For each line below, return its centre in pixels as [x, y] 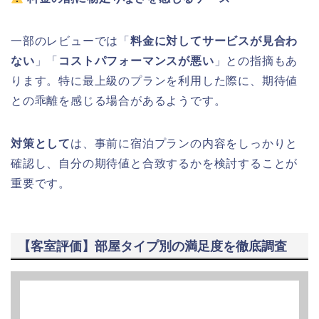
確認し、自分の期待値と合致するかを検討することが [155, 164]
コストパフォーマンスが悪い [136, 61]
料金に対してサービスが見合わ [214, 41]
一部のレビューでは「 [70, 41]
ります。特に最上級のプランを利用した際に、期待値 [155, 81]
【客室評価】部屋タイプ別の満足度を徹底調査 [152, 246]
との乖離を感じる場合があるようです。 [119, 101]
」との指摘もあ [256, 61]
